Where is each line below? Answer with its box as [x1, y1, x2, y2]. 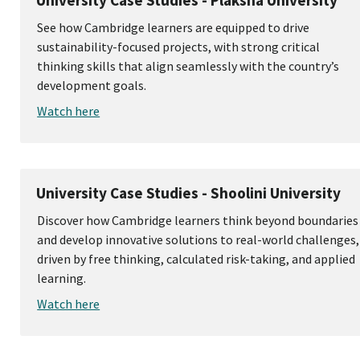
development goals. [37, 77, 147, 94]
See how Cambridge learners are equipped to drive [37, 19, 310, 36]
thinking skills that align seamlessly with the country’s [37, 58, 340, 75]
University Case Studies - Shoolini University [36, 183, 342, 203]
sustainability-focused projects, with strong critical [37, 39, 321, 55]
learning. [37, 270, 87, 287]
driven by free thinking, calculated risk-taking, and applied [37, 251, 356, 268]
